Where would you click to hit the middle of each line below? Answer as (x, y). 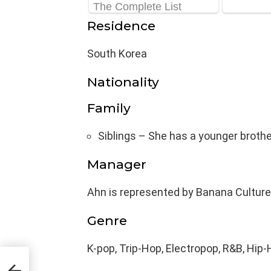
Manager (117, 164)
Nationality (123, 82)
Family (109, 108)
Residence (121, 25)
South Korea (117, 53)
